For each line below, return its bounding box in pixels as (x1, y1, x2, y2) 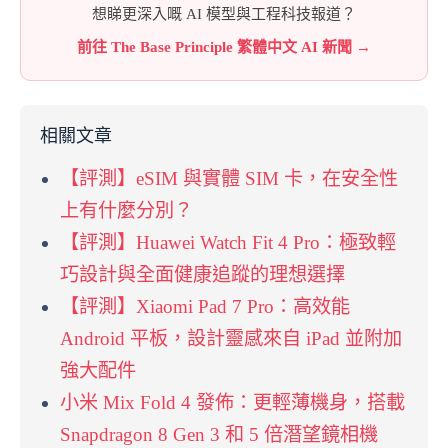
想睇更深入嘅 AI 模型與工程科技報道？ (92, 6, 356, 23)
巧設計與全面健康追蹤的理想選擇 (60, 264, 345, 286)
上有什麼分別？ (60, 200, 193, 222)
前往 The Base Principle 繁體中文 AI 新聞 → (77, 39, 371, 56)
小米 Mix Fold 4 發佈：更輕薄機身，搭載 (60, 392, 405, 414)
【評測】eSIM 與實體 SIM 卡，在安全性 (60, 168, 398, 190)
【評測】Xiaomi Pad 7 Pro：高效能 (60, 296, 350, 318)
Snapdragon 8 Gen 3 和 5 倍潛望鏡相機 (60, 424, 378, 446)
